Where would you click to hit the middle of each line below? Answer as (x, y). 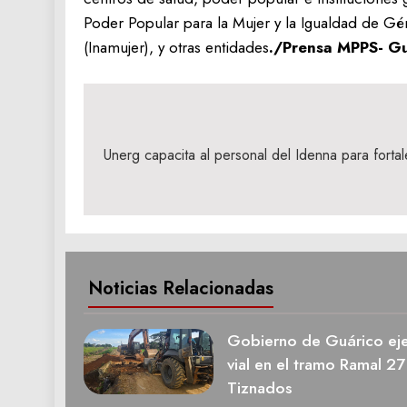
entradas (145, 191)
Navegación (161, 125)
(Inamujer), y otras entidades (176, 48)
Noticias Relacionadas (181, 288)
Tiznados (259, 387)
